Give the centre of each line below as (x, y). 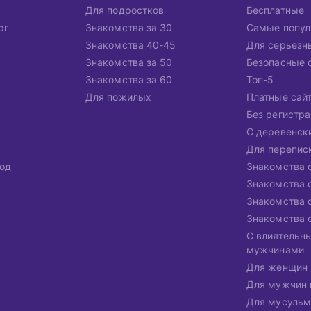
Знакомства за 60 (129, 79)
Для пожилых (118, 97)
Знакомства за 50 (129, 62)
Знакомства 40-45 (131, 45)
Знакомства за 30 (129, 27)
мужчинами (275, 250)
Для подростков (125, 10)
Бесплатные (275, 10)
